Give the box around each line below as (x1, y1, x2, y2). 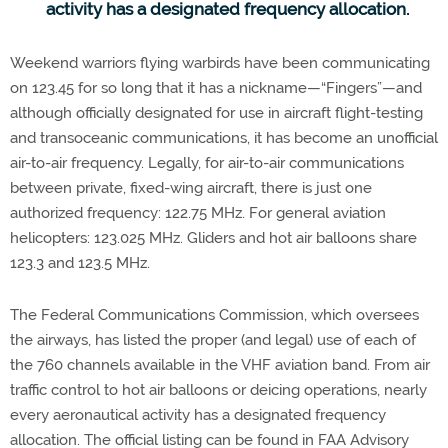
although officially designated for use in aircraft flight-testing (10, 103, 423, 122)
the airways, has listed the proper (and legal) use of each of (10, 330, 416, 349)
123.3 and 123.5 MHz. (10, 253, 150, 272)
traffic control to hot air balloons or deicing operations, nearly (10, 380, 427, 399)
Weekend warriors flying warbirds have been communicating (10, 53, 430, 72)
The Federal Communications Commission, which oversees (10, 305, 419, 324)
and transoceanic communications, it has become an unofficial (10, 128, 438, 147)
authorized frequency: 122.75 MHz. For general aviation (10, 203, 386, 222)
